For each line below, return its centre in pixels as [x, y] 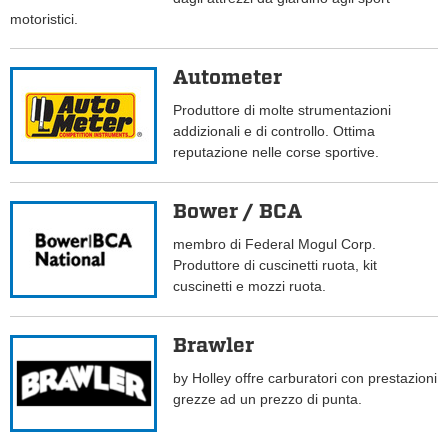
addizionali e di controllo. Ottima [274, 131]
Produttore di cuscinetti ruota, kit [275, 265]
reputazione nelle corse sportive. [276, 152]
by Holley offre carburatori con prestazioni [305, 378]
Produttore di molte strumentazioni [282, 110]
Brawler [214, 345]
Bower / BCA [238, 211]
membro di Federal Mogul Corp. [275, 244]
